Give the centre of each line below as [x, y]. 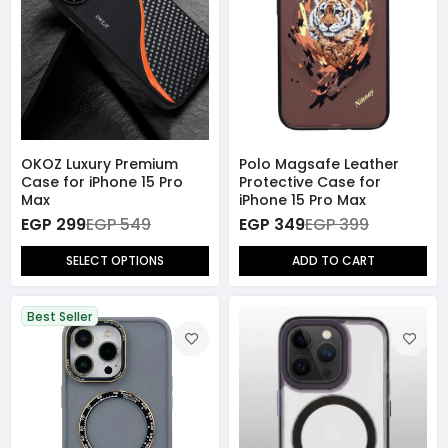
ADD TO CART [333, 261]
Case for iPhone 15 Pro [102, 182]
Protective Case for [310, 182]
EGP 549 [118, 225]
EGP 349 [272, 225]
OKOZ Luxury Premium [99, 164]
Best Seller [59, 316]
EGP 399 [337, 225]
